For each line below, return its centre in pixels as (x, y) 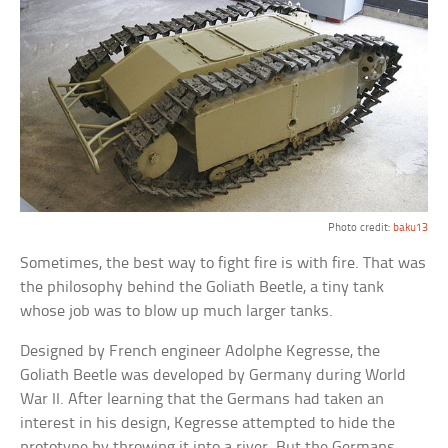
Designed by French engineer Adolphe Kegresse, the (200, 352)
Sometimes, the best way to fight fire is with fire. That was (223, 264)
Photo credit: (360, 228)
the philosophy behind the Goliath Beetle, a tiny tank (202, 288)
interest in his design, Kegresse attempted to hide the (208, 424)
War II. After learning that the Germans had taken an (202, 400)
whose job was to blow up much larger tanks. (177, 312)
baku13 (410, 228)
